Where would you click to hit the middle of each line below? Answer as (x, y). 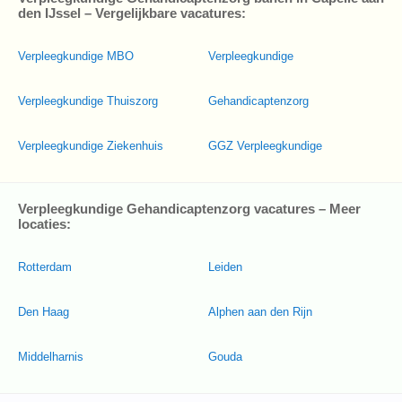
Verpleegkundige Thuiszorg (88, 101)
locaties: (44, 224)
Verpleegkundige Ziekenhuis (91, 146)
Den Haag (44, 312)
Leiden (225, 267)
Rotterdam (45, 267)
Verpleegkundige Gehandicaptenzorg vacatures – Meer (189, 209)
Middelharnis (51, 357)
